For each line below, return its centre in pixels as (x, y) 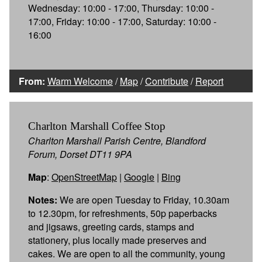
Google (139, 177)
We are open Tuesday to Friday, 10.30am (143, 199)
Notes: (43, 199)
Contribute (167, 81)
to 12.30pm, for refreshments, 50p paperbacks (123, 213)
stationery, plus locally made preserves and (117, 240)
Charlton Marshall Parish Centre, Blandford (117, 140)
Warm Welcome (80, 81)
